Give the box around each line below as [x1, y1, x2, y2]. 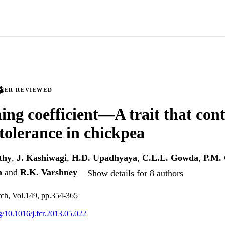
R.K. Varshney [20, 167, 77, 178]
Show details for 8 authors [87, 168, 183, 178]
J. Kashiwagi [17, 153, 67, 163]
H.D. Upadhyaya [72, 153, 137, 163]
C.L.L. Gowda [142, 153, 198, 163]
